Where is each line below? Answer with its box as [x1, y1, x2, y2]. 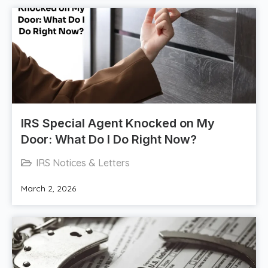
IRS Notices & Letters [36, 157, 130, 169]
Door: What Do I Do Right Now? [21, 132, 197, 147]
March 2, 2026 [21, 183, 76, 194]
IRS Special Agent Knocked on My [21, 116, 215, 131]
